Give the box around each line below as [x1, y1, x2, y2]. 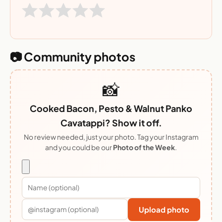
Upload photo [139, 204, 189, 214]
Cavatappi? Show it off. [60, 116, 162, 128]
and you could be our [45, 142, 113, 152]
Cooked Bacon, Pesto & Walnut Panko [30, 102, 192, 114]
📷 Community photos [10, 49, 135, 64]
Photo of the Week [113, 142, 175, 152]
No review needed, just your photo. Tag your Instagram [23, 132, 199, 141]
